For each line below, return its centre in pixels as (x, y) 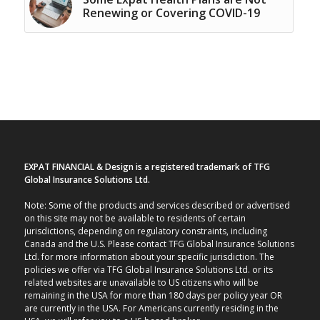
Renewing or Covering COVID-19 (171, 13)
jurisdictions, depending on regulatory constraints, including (145, 231)
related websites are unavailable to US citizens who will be (141, 282)
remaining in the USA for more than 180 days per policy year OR (153, 295)
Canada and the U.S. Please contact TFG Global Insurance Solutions (159, 244)
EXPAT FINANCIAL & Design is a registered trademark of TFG (147, 166)
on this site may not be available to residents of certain (135, 218)
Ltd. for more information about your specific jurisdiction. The (149, 256)
